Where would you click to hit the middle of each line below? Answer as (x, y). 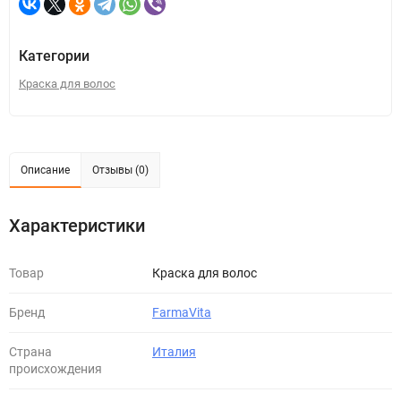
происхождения (55, 369)
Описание (45, 170)
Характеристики (77, 226)
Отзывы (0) (120, 170)
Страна (30, 352)
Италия (174, 352)
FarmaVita (182, 312)
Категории (54, 56)
